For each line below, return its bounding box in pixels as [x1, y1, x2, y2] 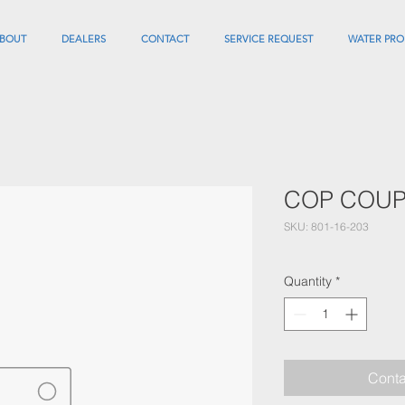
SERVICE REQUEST [224, 33, 313, 45]
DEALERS [61, 33, 106, 45]
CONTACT [141, 33, 189, 45]
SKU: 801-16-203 [284, 220, 369, 233]
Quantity [284, 273, 332, 289]
